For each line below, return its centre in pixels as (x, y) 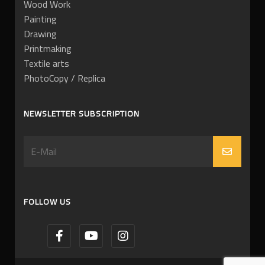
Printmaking (48, 48)
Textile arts (46, 63)
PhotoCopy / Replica (64, 78)
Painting (40, 19)
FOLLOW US (47, 201)
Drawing (40, 33)
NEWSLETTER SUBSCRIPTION (82, 113)
